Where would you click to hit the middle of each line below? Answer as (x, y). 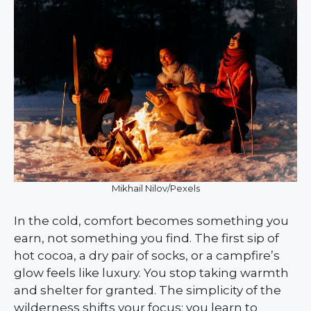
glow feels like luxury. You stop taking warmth (151, 273)
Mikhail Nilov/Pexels (155, 188)
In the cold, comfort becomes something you (151, 221)
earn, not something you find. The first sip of (146, 238)
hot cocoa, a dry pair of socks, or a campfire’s (147, 256)
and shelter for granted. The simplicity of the (148, 291)
